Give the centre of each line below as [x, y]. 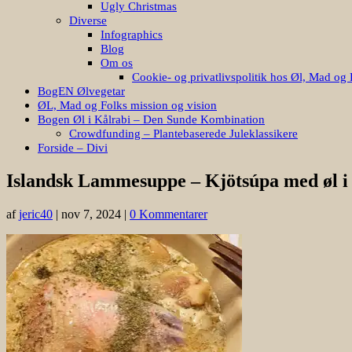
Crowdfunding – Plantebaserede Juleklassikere [183, 133]
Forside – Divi [73, 147]
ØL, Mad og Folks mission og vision [127, 105]
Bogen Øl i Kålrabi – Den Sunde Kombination [151, 119]
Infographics [132, 34]
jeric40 [36, 214]
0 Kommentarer [169, 214]
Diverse [88, 20]
